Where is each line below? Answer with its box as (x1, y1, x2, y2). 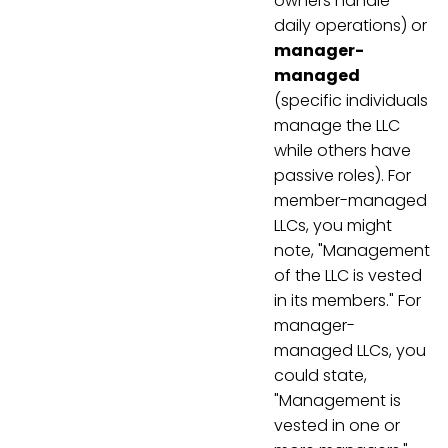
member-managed (274, 189, 427, 213)
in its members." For (274, 289, 421, 313)
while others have (274, 139, 411, 163)
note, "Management (274, 239, 430, 263)
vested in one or (274, 414, 400, 438)
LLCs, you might (274, 214, 392, 238)
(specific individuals (274, 89, 428, 113)
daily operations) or (274, 14, 427, 38)
